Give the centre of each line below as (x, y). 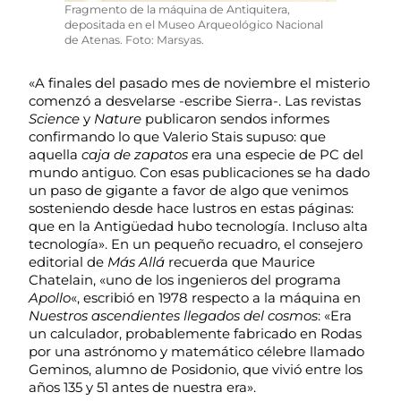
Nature (118, 119)
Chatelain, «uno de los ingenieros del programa (185, 280)
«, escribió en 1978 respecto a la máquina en (216, 298)
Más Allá (136, 262)
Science (54, 119)
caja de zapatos (135, 154)
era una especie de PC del (276, 154)
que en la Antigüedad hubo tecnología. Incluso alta (198, 226)
